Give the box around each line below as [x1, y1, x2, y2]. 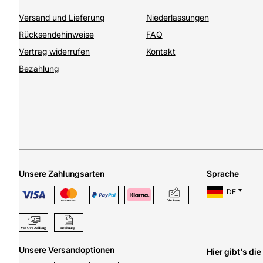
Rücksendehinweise [19, 29, 94, 40]
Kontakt [146, 46, 176, 57]
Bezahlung [19, 63, 59, 74]
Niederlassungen [146, 12, 209, 23]
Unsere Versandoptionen [19, 245, 114, 255]
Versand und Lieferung [19, 12, 104, 23]
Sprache [207, 168, 239, 179]
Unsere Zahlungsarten [19, 168, 104, 179]
